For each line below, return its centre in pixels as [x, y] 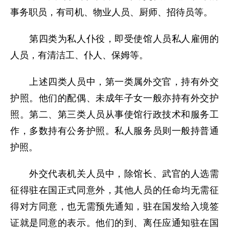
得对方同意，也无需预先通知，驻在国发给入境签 [114, 207]
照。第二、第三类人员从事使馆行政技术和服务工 [114, 114]
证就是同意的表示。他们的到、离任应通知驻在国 [114, 223]
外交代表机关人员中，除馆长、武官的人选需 [114, 174]
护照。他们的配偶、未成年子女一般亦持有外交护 [114, 98]
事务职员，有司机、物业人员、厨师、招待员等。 [111, 12]
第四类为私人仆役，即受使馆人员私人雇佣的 [114, 39]
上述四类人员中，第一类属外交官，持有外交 [114, 82]
